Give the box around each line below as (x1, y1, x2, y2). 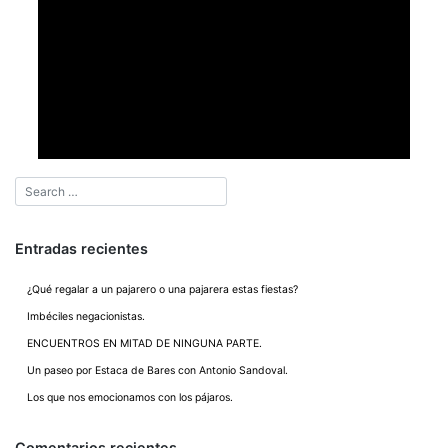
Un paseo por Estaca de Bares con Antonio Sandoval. (27, 363, 288, 377)
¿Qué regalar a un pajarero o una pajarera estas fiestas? (27, 282, 298, 296)
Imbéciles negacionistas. (27, 309, 145, 323)
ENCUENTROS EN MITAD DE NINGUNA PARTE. (27, 336, 262, 350)
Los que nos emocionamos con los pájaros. (27, 390, 233, 404)
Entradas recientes (15, 239, 148, 257)
